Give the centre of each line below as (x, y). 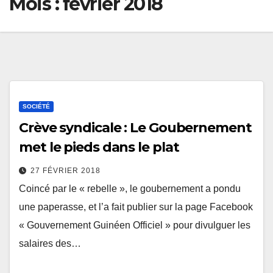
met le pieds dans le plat (99, 147)
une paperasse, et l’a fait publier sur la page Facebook (136, 207)
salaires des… (50, 243)
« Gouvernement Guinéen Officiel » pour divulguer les (135, 225)
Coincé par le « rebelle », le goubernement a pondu (130, 188)
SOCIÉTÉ (36, 106)
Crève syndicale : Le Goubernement (135, 127)
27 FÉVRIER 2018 (66, 170)
